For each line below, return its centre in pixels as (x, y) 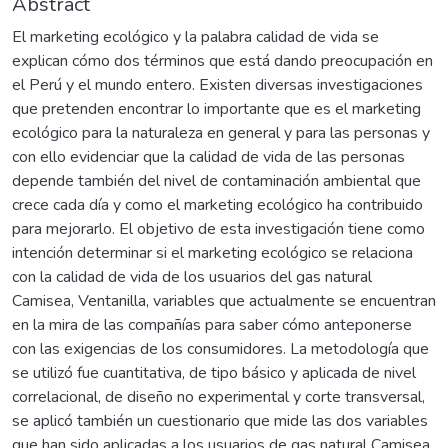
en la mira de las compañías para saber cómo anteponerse (212, 324)
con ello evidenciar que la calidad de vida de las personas (208, 156)
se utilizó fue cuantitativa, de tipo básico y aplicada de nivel (214, 372)
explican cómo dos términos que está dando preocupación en (222, 60)
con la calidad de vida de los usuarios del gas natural (192, 276)
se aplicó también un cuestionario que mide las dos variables (220, 420)
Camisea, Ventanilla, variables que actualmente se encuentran (224, 300)
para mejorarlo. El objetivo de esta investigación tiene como (218, 228)
